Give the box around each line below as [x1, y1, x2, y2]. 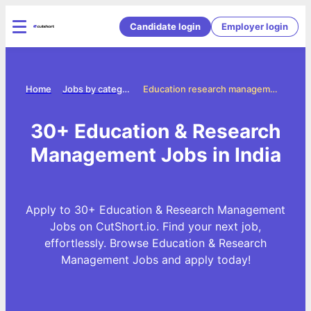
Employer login [221, 20, 288, 32]
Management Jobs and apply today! [60, 252, 251, 267]
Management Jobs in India [30, 142, 281, 167]
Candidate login [130, 20, 201, 32]
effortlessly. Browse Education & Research [44, 235, 267, 250]
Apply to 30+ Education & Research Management [26, 202, 285, 217]
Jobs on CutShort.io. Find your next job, [50, 219, 261, 233]
